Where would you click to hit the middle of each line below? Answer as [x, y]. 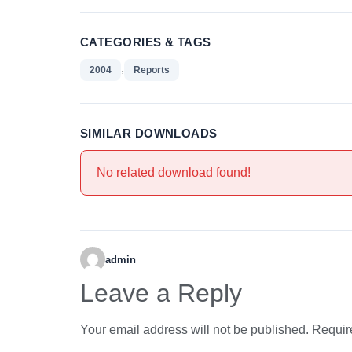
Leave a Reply [161, 293]
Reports [152, 70]
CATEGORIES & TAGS [146, 42]
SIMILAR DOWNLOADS [149, 133]
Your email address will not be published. [194, 330]
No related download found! [174, 172]
